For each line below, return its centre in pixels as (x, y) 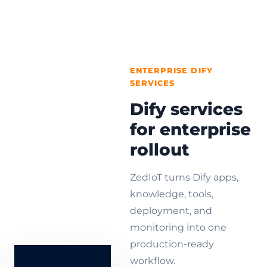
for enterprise (190, 130)
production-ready (172, 244)
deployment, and (171, 211)
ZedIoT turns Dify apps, (184, 178)
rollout (159, 150)
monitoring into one (178, 228)
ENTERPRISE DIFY (171, 71)
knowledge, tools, (171, 194)
